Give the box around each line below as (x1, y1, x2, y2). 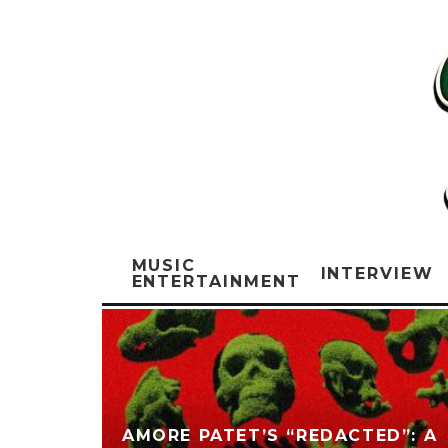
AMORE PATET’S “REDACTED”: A (122, 426, 438, 446)
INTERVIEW (320, 264, 434, 283)
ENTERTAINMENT (131, 272, 301, 291)
